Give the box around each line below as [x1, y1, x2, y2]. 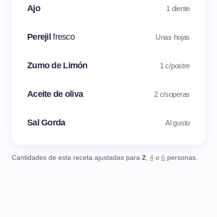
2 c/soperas [154, 90, 190, 98]
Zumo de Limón [27, 61, 88, 71]
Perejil [27, 32, 53, 42]
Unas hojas [155, 32, 190, 41]
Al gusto [165, 118, 190, 127]
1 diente [166, 4, 190, 13]
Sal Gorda [27, 118, 65, 128]
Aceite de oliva [27, 89, 83, 99]
